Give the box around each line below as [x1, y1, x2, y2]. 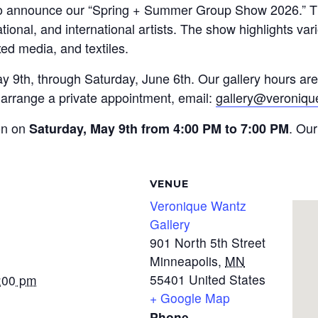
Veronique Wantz [150, 197, 247, 214]
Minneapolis [150, 252, 219, 270]
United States [189, 270, 266, 288]
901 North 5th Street [150, 234, 266, 251]
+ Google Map [150, 289, 231, 307]
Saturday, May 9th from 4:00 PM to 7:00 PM [29, 119, 289, 138]
